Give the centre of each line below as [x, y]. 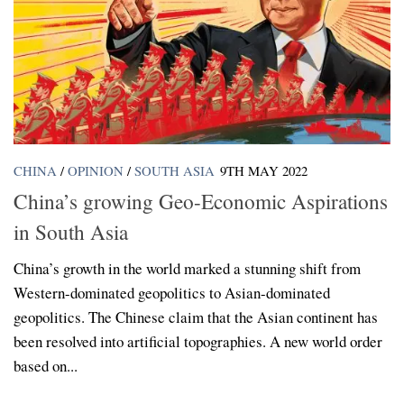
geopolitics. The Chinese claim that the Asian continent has [196, 317]
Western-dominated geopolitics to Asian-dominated [172, 293]
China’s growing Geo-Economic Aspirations [201, 202]
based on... [46, 366]
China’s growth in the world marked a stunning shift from [187, 269]
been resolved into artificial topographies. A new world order [198, 342]
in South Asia [71, 232]
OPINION [96, 170]
